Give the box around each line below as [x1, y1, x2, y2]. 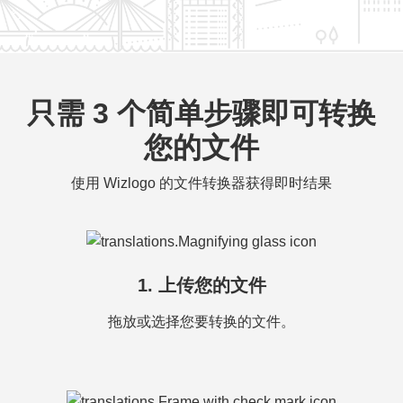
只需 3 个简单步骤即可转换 [27, 97, 376, 130]
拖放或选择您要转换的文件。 [108, 314, 295, 329]
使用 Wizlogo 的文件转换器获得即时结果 [71, 175, 332, 191]
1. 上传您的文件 [137, 275, 266, 295]
